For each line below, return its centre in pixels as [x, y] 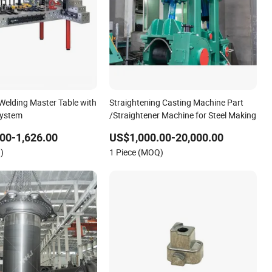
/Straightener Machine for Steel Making [183, 115]
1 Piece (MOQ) [137, 152]
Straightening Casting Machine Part [177, 102]
